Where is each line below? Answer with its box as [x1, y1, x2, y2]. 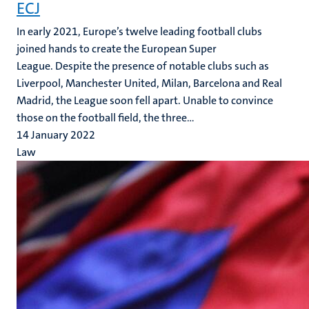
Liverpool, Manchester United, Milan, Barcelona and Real [17, 76, 282, 90]
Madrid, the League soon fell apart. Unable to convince [17, 93, 273, 108]
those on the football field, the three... [17, 110, 195, 125]
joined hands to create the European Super [17, 41, 217, 56]
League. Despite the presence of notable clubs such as [17, 59, 269, 73]
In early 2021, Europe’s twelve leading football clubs [17, 24, 262, 39]
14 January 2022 [17, 128, 95, 142]
